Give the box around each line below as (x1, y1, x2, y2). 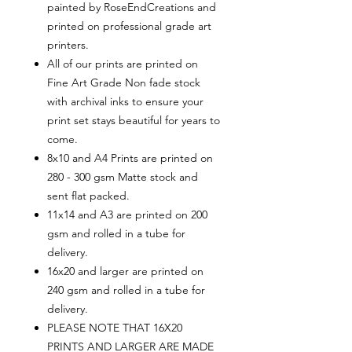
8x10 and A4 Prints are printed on (47, 151, 213, 166)
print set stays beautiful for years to (47, 113, 220, 128)
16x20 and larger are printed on (47, 264, 203, 279)
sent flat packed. (47, 189, 130, 203)
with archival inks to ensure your (47, 94, 203, 109)
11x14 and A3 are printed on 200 (47, 207, 207, 222)
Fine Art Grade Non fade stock (47, 75, 200, 90)
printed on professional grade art (47, 19, 211, 34)
